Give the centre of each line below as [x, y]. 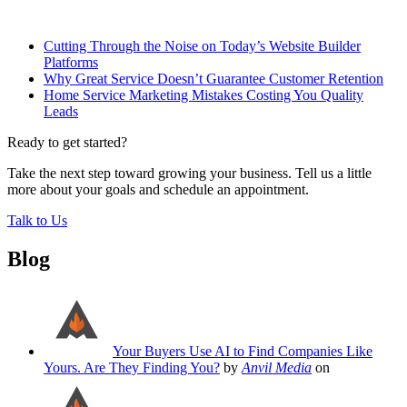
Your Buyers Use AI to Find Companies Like [243, 351]
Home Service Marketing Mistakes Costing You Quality [203, 95]
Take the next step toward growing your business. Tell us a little [189, 174]
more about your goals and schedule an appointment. [158, 190]
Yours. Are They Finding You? [132, 367]
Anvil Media [277, 367]
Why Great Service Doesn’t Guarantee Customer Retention [213, 79]
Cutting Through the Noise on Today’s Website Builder [202, 46]
